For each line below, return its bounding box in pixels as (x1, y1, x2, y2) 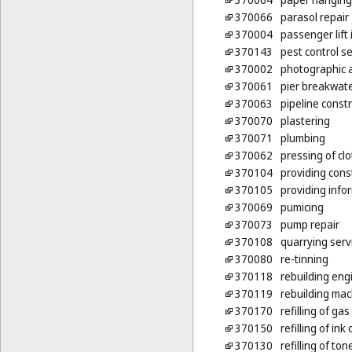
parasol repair (280, 9, 349, 25)
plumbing (280, 130, 325, 146)
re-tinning (280, 251, 328, 267)
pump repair (280, 217, 339, 233)
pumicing (280, 200, 324, 215)
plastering (280, 113, 330, 129)
